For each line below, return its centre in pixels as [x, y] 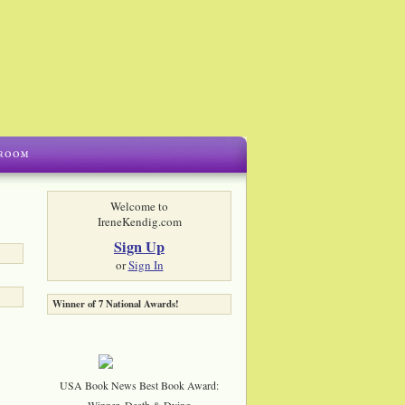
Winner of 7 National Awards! [116, 303]
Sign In [146, 264]
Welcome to [139, 206]
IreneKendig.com [139, 221]
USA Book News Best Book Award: [139, 385]
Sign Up [139, 246]
